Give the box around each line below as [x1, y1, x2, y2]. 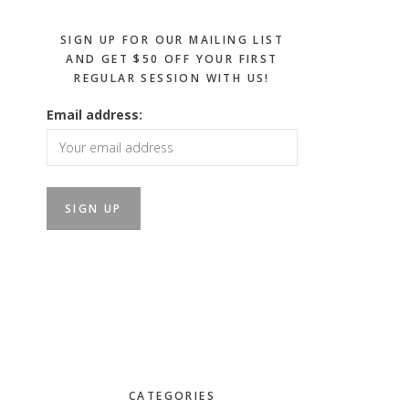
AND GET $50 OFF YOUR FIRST [66, 51, 278, 67]
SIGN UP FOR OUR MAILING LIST [59, 32, 285, 47]
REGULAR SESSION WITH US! [74, 70, 270, 86]
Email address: [47, 106, 142, 123]
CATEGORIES [129, 387, 215, 404]
